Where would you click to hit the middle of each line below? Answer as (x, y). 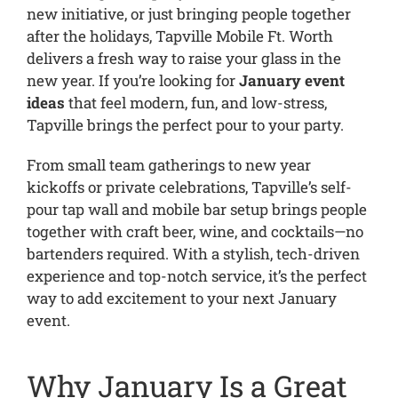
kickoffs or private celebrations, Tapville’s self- (189, 187)
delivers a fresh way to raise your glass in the (183, 58)
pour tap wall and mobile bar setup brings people (196, 209)
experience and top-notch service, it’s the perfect (196, 275)
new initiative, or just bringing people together (188, 13)
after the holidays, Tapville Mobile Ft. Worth (179, 36)
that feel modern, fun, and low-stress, (195, 102)
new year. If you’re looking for (132, 80)
